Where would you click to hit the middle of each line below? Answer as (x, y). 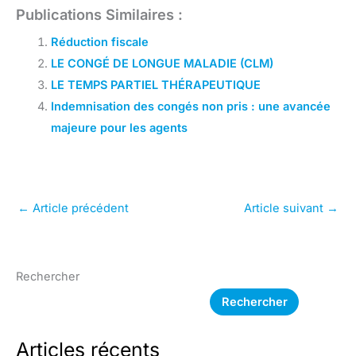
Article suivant (285, 208)
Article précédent (79, 208)
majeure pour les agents (119, 128)
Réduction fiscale (99, 42)
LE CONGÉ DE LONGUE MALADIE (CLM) (162, 63)
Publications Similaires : (99, 14)
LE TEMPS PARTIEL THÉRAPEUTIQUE (155, 85)
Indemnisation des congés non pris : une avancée (190, 106)
